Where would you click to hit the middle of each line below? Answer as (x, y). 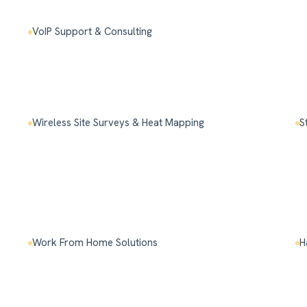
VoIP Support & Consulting (93, 32)
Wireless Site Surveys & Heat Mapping (119, 123)
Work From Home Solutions (95, 243)
